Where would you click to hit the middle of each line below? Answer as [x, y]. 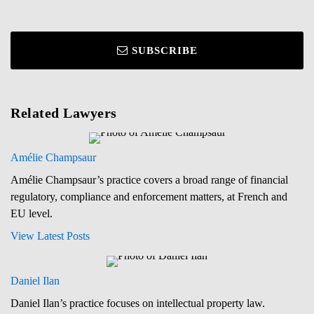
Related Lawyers [64, 112]
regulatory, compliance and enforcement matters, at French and [149, 196]
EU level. [32, 213]
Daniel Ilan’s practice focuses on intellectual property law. [138, 303]
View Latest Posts [50, 235]
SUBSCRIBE [164, 50]
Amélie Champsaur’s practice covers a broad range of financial [149, 179]
